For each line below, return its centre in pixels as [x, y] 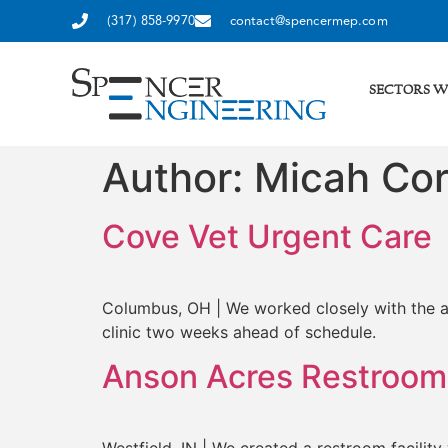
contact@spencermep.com [308, 21]
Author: [178, 177]
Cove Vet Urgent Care [267, 236]
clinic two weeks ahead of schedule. [239, 331]
